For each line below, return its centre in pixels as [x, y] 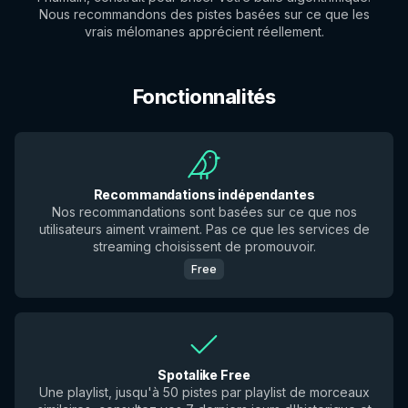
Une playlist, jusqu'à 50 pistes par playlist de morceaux [204, 392]
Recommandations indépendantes [204, 194]
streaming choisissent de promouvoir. [204, 246]
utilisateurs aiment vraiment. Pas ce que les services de [204, 229]
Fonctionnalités [204, 97]
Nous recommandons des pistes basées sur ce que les [204, 14]
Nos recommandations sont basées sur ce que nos [204, 212]
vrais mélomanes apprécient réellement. [204, 31]
